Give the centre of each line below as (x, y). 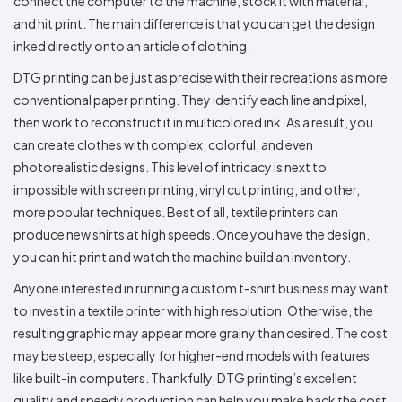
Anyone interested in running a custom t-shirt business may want (201, 288)
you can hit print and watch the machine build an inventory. (182, 256)
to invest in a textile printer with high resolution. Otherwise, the (193, 310)
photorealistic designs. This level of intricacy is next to (170, 166)
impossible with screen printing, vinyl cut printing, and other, (187, 189)
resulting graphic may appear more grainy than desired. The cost (201, 332)
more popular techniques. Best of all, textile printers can (176, 211)
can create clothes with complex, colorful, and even (163, 144)
